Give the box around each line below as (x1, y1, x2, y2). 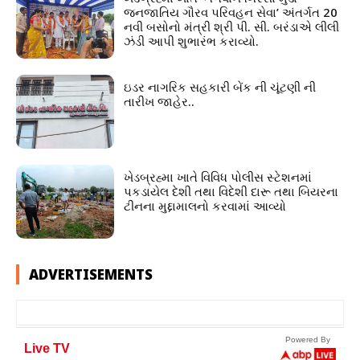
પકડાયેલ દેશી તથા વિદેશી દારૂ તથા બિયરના (124, 183, 339, 200)
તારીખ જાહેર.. (124, 93, 195, 110)
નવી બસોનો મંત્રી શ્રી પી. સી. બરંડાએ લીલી (124, 18, 340, 35)
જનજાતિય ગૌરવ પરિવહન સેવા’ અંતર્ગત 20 (124, 3, 338, 20)
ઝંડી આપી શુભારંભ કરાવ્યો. (124, 32, 260, 49)
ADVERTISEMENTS (29, 264, 153, 284)
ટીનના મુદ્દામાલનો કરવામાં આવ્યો (124, 198, 290, 215)
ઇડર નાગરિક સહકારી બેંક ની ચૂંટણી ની (124, 79, 317, 96)
